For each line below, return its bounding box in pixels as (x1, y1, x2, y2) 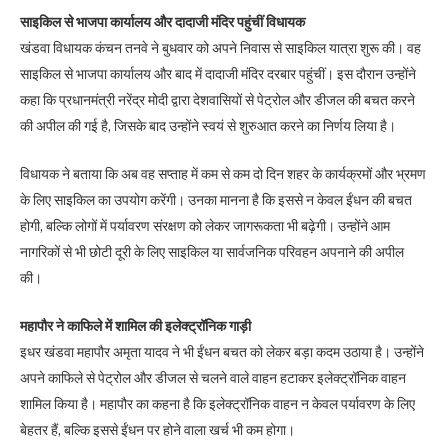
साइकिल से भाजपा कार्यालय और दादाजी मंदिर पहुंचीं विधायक (20, 12, 305, 31)
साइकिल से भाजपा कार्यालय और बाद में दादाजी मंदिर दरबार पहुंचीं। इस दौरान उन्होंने (20, 64, 416, 83)
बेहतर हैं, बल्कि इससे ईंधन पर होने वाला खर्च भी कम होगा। (20, 420, 295, 439)
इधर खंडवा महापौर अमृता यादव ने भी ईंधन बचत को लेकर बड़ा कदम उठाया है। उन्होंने (20, 342, 424, 361)
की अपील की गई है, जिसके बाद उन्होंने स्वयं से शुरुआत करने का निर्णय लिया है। (20, 116, 396, 135)
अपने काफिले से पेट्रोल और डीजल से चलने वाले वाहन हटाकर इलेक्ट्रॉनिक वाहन (20, 368, 406, 387)
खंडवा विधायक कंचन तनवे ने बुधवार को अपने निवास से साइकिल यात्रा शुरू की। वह (20, 38, 421, 57)
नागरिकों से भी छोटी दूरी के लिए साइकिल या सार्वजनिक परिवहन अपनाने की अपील (20, 242, 404, 261)
